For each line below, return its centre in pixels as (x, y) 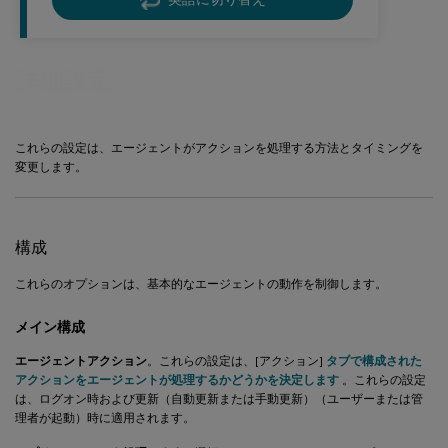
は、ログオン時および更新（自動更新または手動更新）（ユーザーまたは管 (219, 398)
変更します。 (51, 166)
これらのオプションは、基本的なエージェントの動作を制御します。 (201, 283)
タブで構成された (374, 360)
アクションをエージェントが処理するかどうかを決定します (177, 379)
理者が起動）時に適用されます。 (105, 417)
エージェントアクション (81, 360)
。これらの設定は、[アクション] (236, 360)
